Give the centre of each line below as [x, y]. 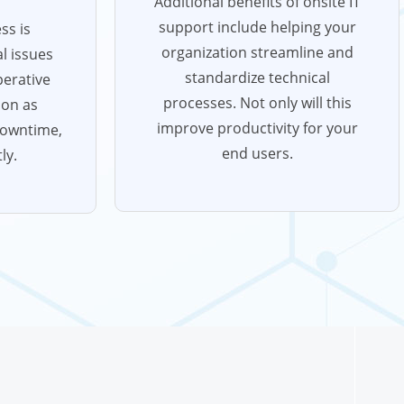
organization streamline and [257, 52]
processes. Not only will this [257, 103]
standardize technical [257, 78]
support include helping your [257, 27]
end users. [257, 153]
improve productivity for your [257, 128]
